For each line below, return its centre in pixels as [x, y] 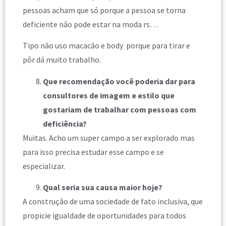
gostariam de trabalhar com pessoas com [120, 109]
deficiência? [65, 123]
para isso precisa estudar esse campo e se [93, 152]
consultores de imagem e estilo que [109, 95]
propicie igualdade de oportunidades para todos [104, 216]
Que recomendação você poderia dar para [119, 81]
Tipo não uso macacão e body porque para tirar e [106, 46]
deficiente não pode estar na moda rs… [90, 24]
